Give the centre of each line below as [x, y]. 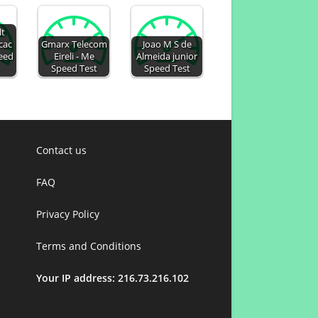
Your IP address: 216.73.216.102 [113, 278]
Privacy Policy [68, 214]
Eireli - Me [74, 56]
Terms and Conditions [89, 246]
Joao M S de [167, 44]
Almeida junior [167, 56]
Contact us [61, 150]
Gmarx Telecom [74, 44]
